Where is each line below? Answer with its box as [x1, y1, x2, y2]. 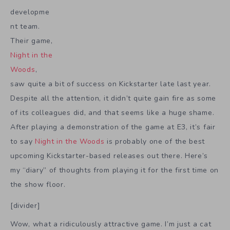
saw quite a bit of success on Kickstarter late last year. [10, 79, 211, 89]
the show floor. [10, 179, 66, 189]
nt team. [10, 21, 40, 31]
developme [10, 7, 50, 17]
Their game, [10, 35, 53, 46]
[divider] [10, 200, 41, 210]
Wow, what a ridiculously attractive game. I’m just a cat [10, 219, 212, 229]
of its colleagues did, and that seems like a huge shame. [10, 107, 215, 118]
